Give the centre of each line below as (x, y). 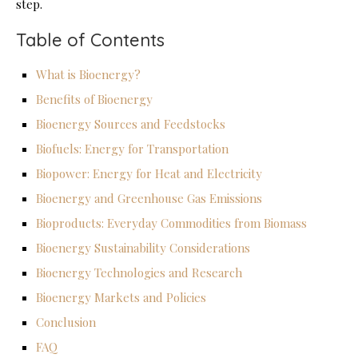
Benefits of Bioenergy (94, 99)
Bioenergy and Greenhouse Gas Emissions (149, 199)
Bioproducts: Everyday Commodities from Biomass (171, 223)
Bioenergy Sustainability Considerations (143, 248)
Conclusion (66, 322)
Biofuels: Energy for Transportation (132, 149)
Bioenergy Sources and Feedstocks (131, 124)
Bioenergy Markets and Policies (121, 298)
